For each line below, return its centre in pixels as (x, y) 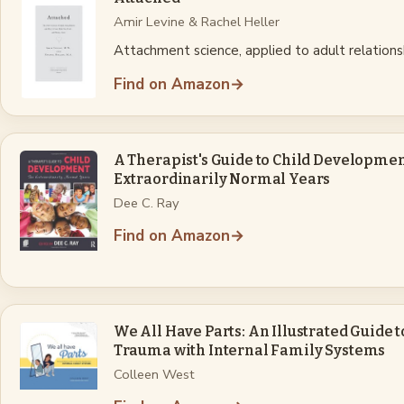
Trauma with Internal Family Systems (249, 350)
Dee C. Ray (146, 203)
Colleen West (154, 374)
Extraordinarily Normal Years (222, 179)
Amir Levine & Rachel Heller (196, 22)
